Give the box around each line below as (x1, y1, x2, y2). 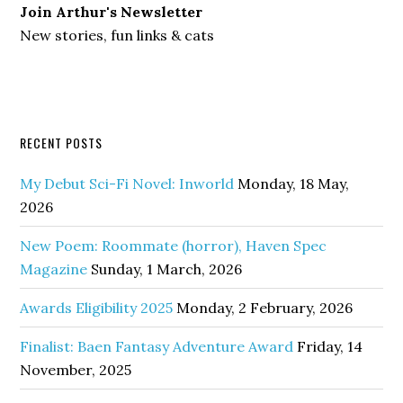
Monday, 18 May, (237, 175, 350, 193)
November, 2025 (20, 361, 132, 379)
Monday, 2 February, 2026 (176, 299, 354, 317)
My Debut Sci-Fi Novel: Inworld (20, 175, 235, 193)
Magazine (20, 260, 88, 278)
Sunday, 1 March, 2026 (91, 260, 243, 278)
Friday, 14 (297, 337, 363, 355)
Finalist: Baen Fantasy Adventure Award (20, 337, 294, 355)
